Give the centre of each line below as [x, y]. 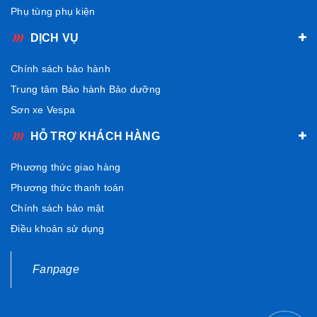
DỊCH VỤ [55, 38]
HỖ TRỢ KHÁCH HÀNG [95, 136]
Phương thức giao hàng [66, 167]
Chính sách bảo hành [60, 68]
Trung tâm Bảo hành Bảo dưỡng [86, 89]
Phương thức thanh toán [68, 187]
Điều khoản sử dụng [58, 228]
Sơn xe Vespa [43, 109]
